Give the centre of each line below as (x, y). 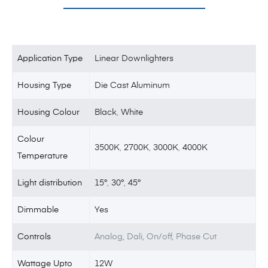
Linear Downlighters (134, 58)
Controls (34, 237)
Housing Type (45, 85)
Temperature (43, 156)
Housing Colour (49, 112)
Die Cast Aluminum (133, 85)
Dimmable (38, 210)
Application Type (50, 58)
